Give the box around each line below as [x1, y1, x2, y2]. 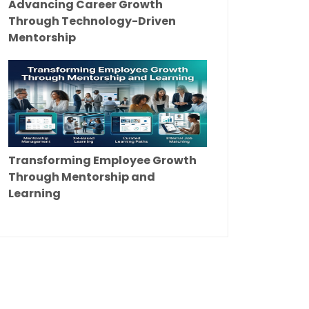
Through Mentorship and [8, 169, 155, 186]
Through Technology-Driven [8, 13, 176, 30]
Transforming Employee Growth [8, 152, 197, 169]
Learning [8, 186, 61, 202]
